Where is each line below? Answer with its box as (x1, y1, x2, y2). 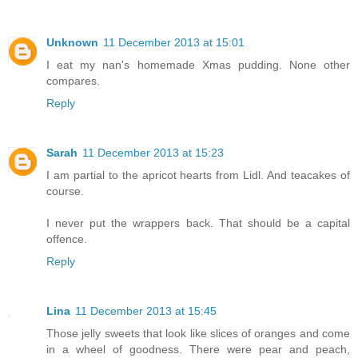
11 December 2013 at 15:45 (75, 304, 217, 317)
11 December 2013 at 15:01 (103, 35, 245, 49)
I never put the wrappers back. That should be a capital (46, 216, 350, 229)
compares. (46, 74, 100, 87)
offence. (46, 232, 87, 245)
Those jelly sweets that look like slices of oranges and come (46, 326, 350, 340)
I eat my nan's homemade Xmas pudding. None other (46, 58, 350, 71)
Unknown (46, 35, 98, 49)
